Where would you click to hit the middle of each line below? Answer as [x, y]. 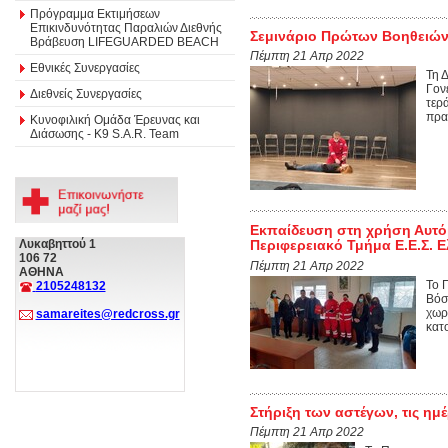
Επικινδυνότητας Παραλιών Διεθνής [126, 27]
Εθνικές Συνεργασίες [85, 67]
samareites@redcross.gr [107, 314]
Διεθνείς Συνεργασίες [86, 93]
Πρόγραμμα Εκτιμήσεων [95, 13]
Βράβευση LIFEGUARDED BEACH [124, 41]
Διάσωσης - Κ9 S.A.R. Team [104, 133]
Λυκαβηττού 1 [57, 244]
